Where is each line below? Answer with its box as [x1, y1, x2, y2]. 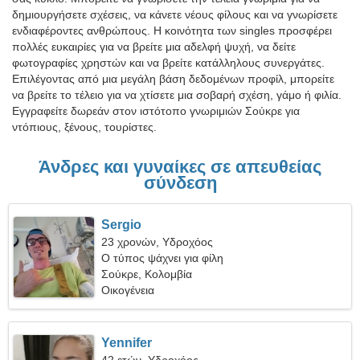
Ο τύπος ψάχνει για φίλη [101, 252, 224, 264]
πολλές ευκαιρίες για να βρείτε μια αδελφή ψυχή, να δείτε [12, 40, 296, 53]
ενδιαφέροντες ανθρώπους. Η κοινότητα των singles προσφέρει [12, 24, 332, 37]
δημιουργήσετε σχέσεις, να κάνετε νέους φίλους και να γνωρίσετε [12, 8, 337, 21]
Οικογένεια [101, 284, 155, 297]
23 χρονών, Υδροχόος [101, 235, 214, 248]
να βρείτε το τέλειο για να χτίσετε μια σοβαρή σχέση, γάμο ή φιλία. [12, 88, 342, 101]
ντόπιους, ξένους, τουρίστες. [12, 121, 157, 133]
